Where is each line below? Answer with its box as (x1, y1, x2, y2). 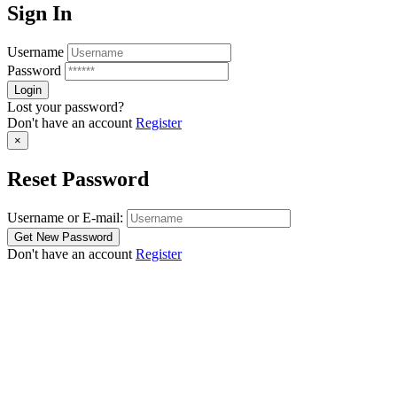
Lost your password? (7, 98, 124, 114)
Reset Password (7, 167, 149, 191)
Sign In (7, 2, 72, 26)
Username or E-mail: (7, 209, 123, 225)
